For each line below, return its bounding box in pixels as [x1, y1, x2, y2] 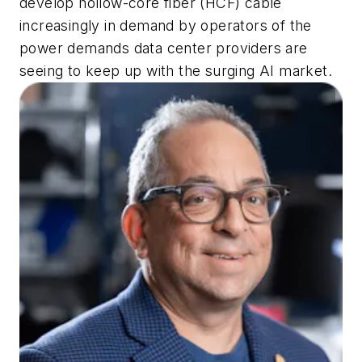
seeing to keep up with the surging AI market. [19, 62, 332, 80]
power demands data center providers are [19, 40, 308, 57]
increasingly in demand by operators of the [19, 17, 312, 35]
